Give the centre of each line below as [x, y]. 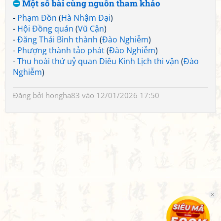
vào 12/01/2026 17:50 [120, 95]
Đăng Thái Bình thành [57, 39]
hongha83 [63, 95]
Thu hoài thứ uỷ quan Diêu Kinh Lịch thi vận [98, 61]
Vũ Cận [91, 29]
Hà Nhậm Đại [86, 18]
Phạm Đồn [37, 18]
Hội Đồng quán [45, 29]
